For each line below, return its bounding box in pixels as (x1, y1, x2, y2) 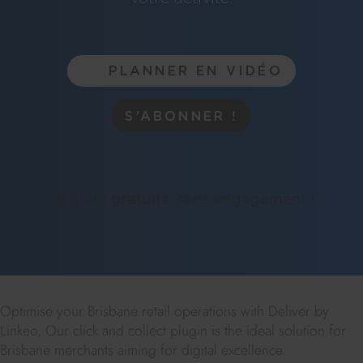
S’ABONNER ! (125, 109, 238, 123)
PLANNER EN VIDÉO (108, 65, 283, 79)
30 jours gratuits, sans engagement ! (48, 192, 315, 207)
